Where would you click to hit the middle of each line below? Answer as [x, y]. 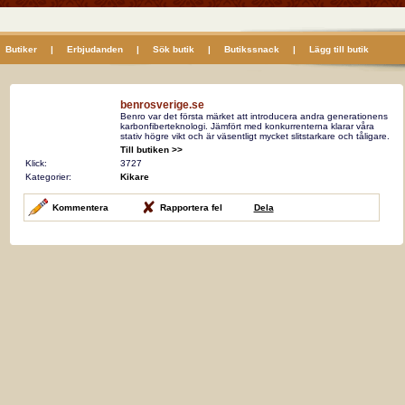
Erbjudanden [94, 49]
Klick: [36, 163]
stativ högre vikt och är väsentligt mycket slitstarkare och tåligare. [254, 136]
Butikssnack [251, 49]
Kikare [134, 177]
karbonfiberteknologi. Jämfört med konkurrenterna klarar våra [247, 126]
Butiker [21, 49]
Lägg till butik [339, 49]
